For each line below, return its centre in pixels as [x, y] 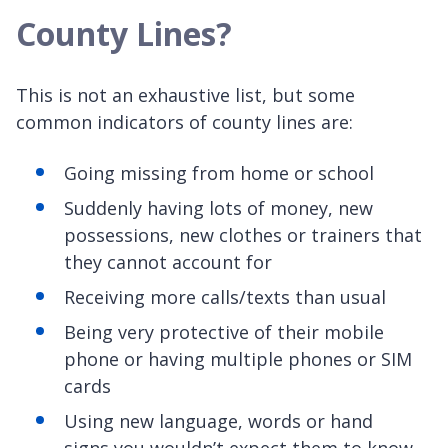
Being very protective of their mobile [224, 332]
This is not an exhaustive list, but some [185, 95]
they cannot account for [168, 262]
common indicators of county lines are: [187, 122]
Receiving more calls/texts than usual [225, 297]
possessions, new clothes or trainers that [243, 235]
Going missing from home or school [219, 173]
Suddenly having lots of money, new [218, 208]
